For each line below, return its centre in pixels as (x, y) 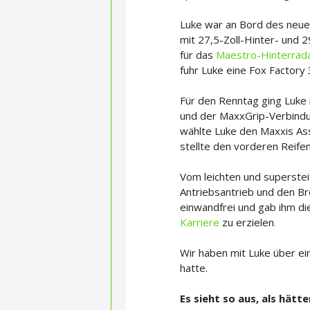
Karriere (201, 222)
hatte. (194, 268)
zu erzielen (248, 222)
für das (198, 55)
